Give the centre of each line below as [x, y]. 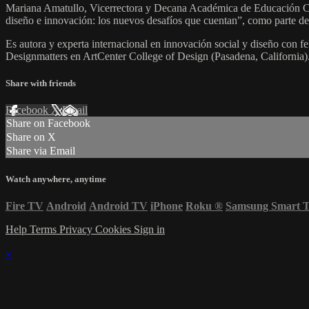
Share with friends [41, 83]
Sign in [149, 229]
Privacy [77, 229]
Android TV [118, 206]
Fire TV [24, 206]
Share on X [31, 137]
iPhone [167, 206]
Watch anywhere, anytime [56, 179]
